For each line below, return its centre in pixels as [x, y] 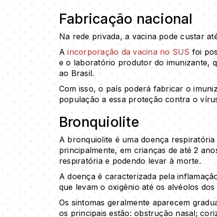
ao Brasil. [77, 73]
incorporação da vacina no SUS [129, 52]
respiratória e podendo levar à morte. [130, 161]
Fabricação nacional [126, 18]
